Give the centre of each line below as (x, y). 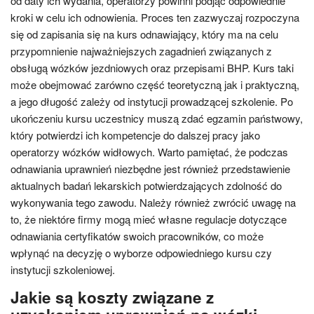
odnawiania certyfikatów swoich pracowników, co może (137, 236)
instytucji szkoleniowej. (63, 269)
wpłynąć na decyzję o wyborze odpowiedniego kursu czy (141, 253)
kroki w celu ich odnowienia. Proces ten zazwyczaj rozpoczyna (155, 17)
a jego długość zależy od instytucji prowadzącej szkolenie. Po (152, 101)
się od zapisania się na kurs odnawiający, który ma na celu (144, 34)
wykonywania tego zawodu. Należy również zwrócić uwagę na (153, 202)
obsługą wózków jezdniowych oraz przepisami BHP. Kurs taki (152, 68)
